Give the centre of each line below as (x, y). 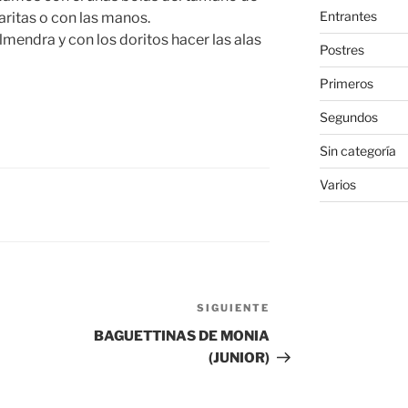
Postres (342, 50)
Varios (337, 185)
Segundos (348, 117)
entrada (297, 332)
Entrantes (348, 16)
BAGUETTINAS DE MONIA (182, 337)
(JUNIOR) (240, 358)
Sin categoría (357, 151)
